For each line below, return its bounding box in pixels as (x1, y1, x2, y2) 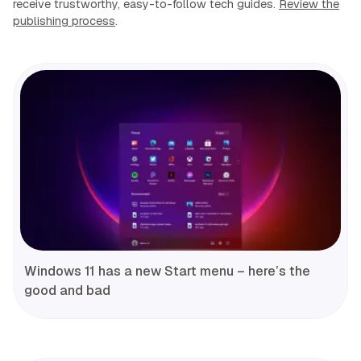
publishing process (13, 14, 115, 29)
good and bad (24, 282, 110, 300)
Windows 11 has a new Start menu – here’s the (24, 263, 310, 280)
